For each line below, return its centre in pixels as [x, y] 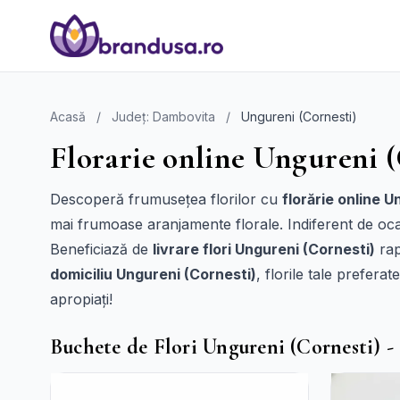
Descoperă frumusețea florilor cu [166, 199]
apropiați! [81, 299]
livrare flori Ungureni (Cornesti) [264, 249]
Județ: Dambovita [163, 117]
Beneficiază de [101, 249]
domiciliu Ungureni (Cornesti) [153, 274]
